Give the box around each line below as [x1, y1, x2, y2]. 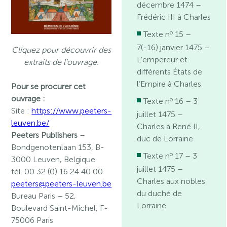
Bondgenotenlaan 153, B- [11, 142, 105, 152]
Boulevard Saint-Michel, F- [11, 203, 108, 213]
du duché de [137, 188, 182, 198]
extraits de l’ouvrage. [24, 57, 99, 67]
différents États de [137, 67, 203, 77]
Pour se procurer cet [11, 81, 86, 91]
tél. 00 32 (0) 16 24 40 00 [11, 166, 103, 176]
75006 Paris [11, 215, 54, 225]
